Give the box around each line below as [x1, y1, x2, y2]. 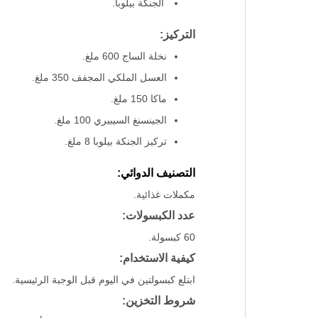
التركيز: [160, 28, 196, 41]
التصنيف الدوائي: [117, 167, 196, 180]
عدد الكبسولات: [122, 209, 196, 222]
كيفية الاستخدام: [119, 252, 196, 265]
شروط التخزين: [122, 295, 196, 307]
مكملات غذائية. [133, 189, 196, 201]
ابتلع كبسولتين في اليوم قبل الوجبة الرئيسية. [12, 274, 196, 286]
